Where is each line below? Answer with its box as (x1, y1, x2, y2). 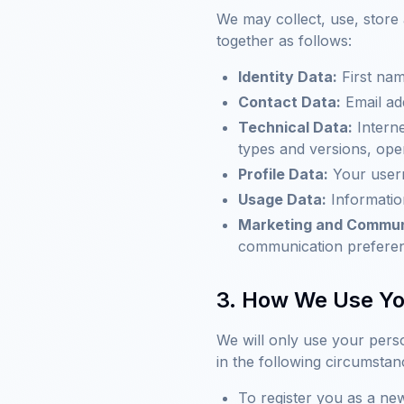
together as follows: (216, 32, 352, 50)
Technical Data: (238, 118, 353, 136)
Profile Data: (238, 165, 328, 183)
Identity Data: (238, 68, 337, 86)
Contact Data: (238, 93, 341, 111)
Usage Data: (238, 190, 326, 208)
